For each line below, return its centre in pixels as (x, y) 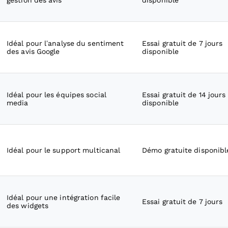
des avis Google (33, 51)
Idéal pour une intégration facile (64, 197)
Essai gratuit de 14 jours (184, 95)
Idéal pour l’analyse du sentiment (65, 43)
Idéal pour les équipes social (56, 95)
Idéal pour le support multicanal (64, 150)
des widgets (28, 206)
